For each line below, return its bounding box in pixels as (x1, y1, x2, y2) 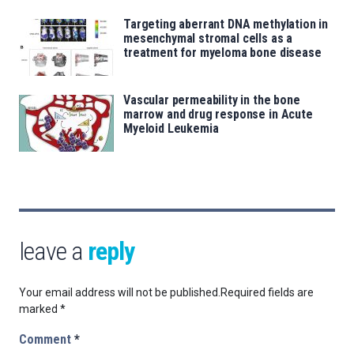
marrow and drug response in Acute (123, 107, 313, 122)
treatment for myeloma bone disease (123, 45, 322, 61)
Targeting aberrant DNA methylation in (123, 17, 329, 32)
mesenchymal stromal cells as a (123, 31, 293, 47)
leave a (19, 236, 88, 267)
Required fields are (220, 286, 314, 299)
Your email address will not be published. (19, 286, 220, 299)
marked (19, 303, 60, 316)
